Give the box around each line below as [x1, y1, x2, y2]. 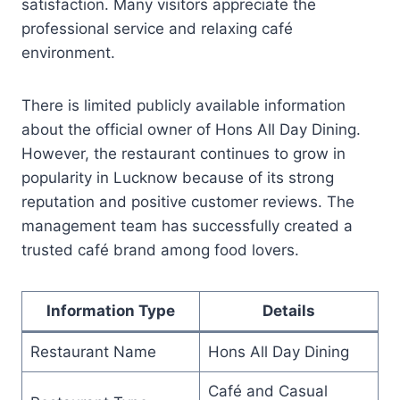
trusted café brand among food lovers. [21, 240, 299, 259]
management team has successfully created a [21, 216, 353, 235]
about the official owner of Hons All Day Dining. [21, 120, 361, 138]
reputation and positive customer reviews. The [21, 192, 354, 211]
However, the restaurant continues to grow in [21, 144, 346, 162]
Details [262, 301, 315, 320]
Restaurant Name [29, 342, 156, 361]
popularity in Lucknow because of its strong [21, 168, 334, 187]
